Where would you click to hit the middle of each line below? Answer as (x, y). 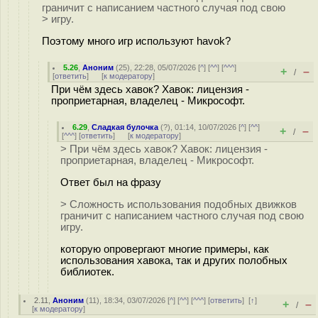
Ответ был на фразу (111, 182)
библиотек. (87, 272)
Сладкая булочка (125, 127)
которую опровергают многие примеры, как (165, 249)
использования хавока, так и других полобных (174, 260)
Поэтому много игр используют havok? (136, 41)
